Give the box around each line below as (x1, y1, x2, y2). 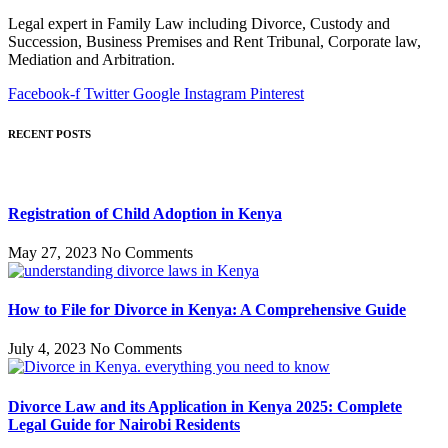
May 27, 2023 (8, 243, 101, 261)
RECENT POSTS (8, 128, 91, 141)
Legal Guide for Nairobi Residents (8, 415, 240, 433)
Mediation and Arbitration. (8, 51, 175, 69)
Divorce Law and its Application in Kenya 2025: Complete (8, 397, 402, 415)
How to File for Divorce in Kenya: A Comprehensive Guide (8, 301, 406, 319)
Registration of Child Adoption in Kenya (8, 204, 282, 222)
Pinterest (250, 85, 304, 103)
